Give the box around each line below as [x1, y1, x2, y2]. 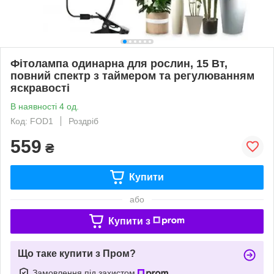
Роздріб [68, 116, 98, 126]
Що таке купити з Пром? [18, 248, 136, 259]
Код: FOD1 [10, 116, 53, 126]
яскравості [10, 81, 70, 94]
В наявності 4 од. [10, 101, 79, 111]
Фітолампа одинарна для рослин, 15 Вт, [10, 57, 228, 70]
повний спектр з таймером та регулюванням [10, 69, 254, 82]
